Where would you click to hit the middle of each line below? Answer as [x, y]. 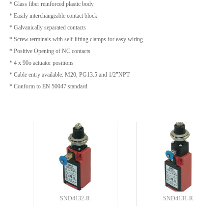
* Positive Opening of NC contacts [50, 51]
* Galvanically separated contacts [48, 27]
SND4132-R [75, 198]
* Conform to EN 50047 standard [48, 86]
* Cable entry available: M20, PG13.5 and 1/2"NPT [69, 75]
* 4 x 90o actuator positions [41, 63]
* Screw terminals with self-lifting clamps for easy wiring [76, 39]
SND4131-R [178, 198]
